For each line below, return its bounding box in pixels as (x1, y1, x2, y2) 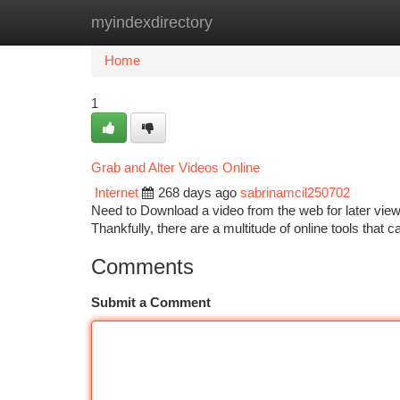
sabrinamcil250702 (240, 186, 350, 200)
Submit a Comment (91, 296, 211, 310)
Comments (91, 254, 194, 279)
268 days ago (158, 186, 237, 200)
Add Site (308, 15, 357, 29)
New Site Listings (180, 15, 281, 29)
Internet (95, 186, 138, 200)
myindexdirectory (91, 13, 212, 31)
